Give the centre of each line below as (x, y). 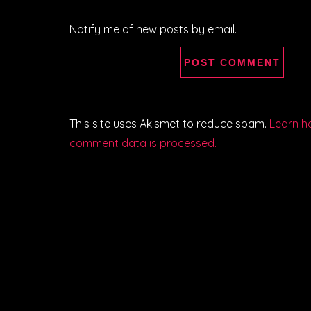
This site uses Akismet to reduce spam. (169, 123)
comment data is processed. (143, 143)
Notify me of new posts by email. (153, 30)
